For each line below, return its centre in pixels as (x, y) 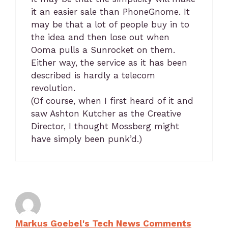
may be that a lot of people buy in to (110, 24)
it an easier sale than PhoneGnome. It (110, 11)
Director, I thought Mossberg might (105, 126)
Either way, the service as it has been (109, 62)
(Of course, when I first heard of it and (112, 101)
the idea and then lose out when (100, 37)
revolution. (53, 88)
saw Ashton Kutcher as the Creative (106, 113)
